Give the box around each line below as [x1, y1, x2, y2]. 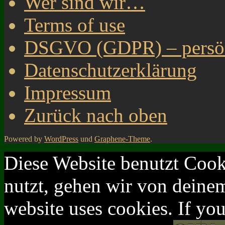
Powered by [4, 135, 44, 144]
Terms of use [24, 14, 125, 36]
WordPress [44, 135, 78, 144]
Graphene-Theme [94, 135, 150, 144]
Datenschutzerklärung [24, 59, 197, 81]
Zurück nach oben [24, 104, 167, 127]
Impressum [24, 82, 111, 104]
